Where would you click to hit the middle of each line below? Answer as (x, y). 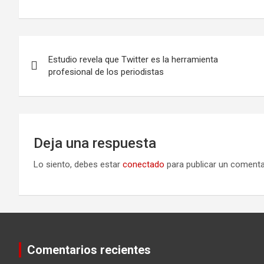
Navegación (68, 47)
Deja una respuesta (95, 143)
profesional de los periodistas (106, 72)
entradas (55, 95)
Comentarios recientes (89, 250)
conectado (143, 164)
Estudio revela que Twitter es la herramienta (133, 59)
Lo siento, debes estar (78, 164)
